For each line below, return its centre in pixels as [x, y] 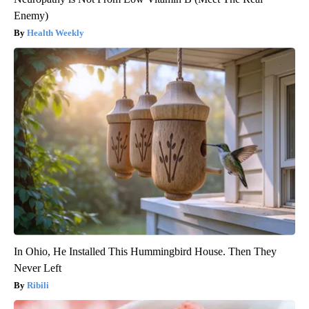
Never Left [38, 268]
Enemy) [31, 16]
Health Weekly [56, 33]
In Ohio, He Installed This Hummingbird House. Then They [145, 252]
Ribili [38, 286]
